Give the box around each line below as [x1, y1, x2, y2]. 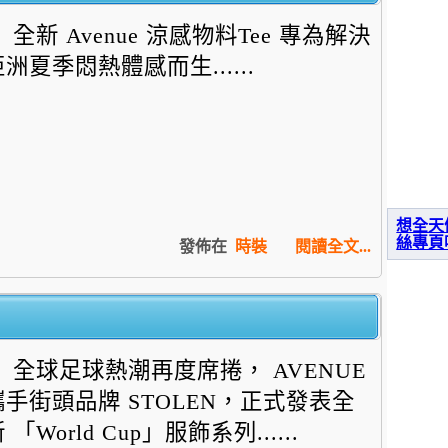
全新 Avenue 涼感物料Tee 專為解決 [13, 23, 371, 48]
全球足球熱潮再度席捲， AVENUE [13, 358, 366, 383]
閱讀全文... [295, 238, 372, 255]
